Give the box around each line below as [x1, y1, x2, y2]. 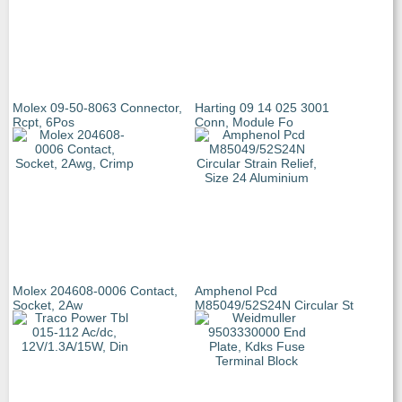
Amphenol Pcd [195, 284, 277, 298]
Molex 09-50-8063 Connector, [13, 100, 182, 115]
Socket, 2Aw [13, 298, 83, 312]
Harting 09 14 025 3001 [195, 100, 329, 115]
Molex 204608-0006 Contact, [13, 284, 178, 298]
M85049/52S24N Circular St [195, 298, 354, 312]
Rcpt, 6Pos [13, 115, 74, 129]
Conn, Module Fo [195, 115, 293, 129]
